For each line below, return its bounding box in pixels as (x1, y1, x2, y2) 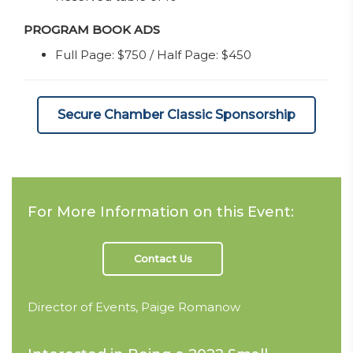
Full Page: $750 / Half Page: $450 (55, 47, 251, 62)
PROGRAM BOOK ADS (24, 22, 160, 37)
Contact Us (133, 251, 192, 265)
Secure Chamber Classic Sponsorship (58, 107, 295, 122)
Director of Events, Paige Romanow (28, 299, 240, 314)
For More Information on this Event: (28, 203, 294, 221)
